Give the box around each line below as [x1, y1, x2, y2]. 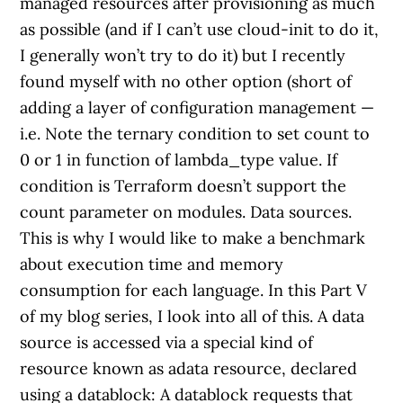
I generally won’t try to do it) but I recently [20, 45, 346, 66]
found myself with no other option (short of [20, 71, 353, 92]
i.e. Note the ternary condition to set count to [20, 123, 371, 144]
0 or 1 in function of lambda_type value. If [20, 149, 338, 170]
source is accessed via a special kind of [20, 332, 314, 353]
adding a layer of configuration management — [20, 97, 375, 118]
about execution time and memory [20, 254, 284, 274]
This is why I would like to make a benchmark [20, 228, 366, 248]
